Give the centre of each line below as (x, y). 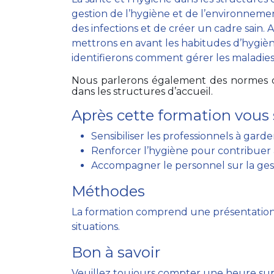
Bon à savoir (116, 252)
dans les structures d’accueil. (142, 91)
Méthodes (108, 191)
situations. (96, 227)
